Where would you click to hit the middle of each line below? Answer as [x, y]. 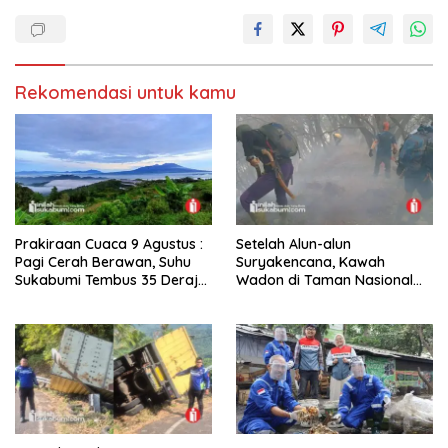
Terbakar [267, 315]
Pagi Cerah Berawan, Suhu [103, 261]
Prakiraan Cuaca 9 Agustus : [109, 243]
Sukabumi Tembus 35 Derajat [113, 279]
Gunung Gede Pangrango [320, 297]
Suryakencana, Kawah [310, 261]
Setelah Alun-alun [293, 243]
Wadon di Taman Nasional [324, 279]
